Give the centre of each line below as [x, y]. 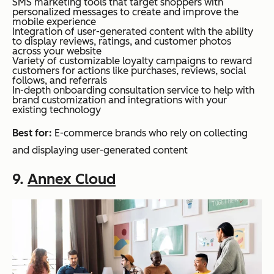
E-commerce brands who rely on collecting [150, 133]
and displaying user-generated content [100, 150]
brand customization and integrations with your [120, 100]
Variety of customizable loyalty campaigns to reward [132, 61]
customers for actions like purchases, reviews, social [129, 70]
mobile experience [54, 21]
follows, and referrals [60, 80]
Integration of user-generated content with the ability [133, 31]
